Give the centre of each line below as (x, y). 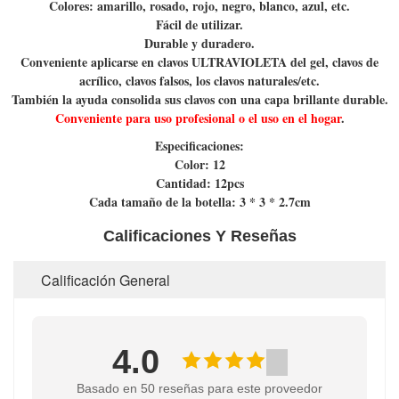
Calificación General (106, 280)
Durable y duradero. (199, 43)
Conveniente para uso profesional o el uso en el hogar (198, 118)
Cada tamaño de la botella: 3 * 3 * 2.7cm (199, 202)
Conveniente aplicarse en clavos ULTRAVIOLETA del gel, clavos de (199, 62)
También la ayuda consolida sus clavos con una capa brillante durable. (199, 99)
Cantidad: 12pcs (199, 183)
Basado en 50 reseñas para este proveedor (199, 388)
